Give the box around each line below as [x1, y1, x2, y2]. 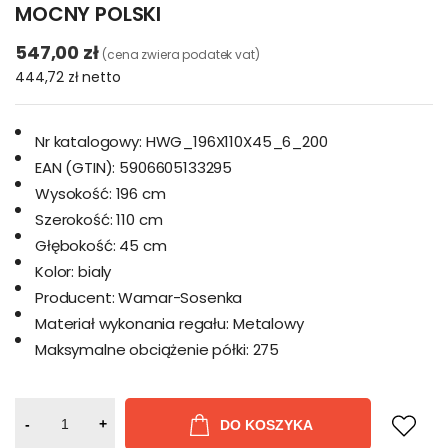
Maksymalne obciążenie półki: [35, 339, 249, 360]
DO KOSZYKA [219, 416, 313, 433]
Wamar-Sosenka [118, 287, 243, 308]
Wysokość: [35, 183, 112, 204]
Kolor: [35, 261, 75, 282]
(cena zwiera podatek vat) [102, 46, 260, 63]
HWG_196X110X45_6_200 [145, 131, 328, 152]
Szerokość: [35, 209, 113, 230]
